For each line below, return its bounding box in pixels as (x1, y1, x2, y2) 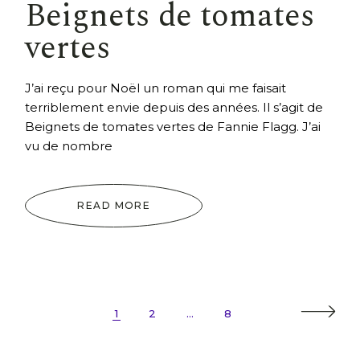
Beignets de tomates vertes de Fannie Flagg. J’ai (25, 118, 321, 134)
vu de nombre (25, 137, 113, 153)
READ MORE (77, 198, 151, 211)
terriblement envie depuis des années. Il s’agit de (25, 99, 324, 115)
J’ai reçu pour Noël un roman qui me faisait (25, 80, 287, 96)
